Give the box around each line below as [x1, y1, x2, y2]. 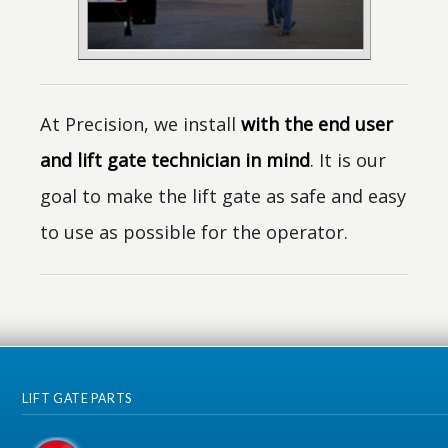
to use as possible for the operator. [40, 220, 349, 244]
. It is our [310, 148, 387, 172]
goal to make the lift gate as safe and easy [40, 184, 407, 208]
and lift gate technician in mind [40, 148, 311, 172]
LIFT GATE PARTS [22, 391, 132, 406]
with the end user [241, 112, 394, 136]
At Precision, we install [40, 112, 242, 136]
